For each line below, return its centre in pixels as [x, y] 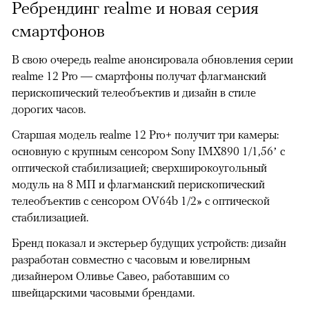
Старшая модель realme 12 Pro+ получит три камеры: [145, 135]
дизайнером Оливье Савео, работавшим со [121, 276]
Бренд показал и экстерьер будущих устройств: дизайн [149, 243]
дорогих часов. [49, 109]
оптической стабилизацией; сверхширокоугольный [139, 168]
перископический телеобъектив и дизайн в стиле [134, 93]
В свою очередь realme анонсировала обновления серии [152, 60]
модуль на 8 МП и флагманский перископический [138, 185]
